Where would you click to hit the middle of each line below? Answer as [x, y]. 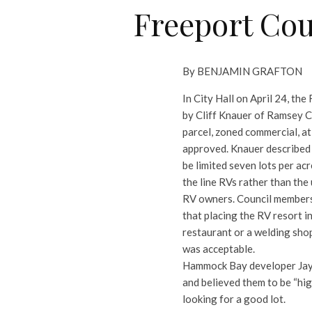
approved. [206, 148]
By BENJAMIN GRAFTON [242, 71]
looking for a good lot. [234, 299]
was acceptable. [219, 249]
